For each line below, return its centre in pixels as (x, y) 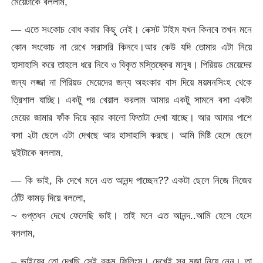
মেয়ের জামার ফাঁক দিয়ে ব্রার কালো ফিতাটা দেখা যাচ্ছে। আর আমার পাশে (131, 118)
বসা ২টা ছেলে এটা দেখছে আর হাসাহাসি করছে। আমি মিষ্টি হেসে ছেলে (131, 135)
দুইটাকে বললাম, (38, 153)
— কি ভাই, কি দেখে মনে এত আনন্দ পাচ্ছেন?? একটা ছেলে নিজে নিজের (131, 181)
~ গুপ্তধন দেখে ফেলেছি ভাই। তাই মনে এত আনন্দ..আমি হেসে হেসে (131, 216)
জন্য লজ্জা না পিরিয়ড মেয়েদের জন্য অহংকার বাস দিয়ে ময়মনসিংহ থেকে (131, 82)
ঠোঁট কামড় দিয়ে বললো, (49, 198)
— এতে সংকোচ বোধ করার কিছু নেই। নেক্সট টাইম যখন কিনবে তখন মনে (131, 30)
